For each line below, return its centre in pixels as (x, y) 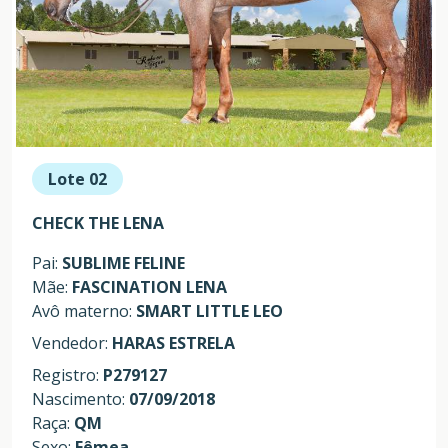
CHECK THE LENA (98, 223)
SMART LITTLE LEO (209, 311)
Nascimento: (80, 399)
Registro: (67, 375)
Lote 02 (77, 179)
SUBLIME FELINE (123, 263)
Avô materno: (84, 311)
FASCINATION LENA (149, 287)
